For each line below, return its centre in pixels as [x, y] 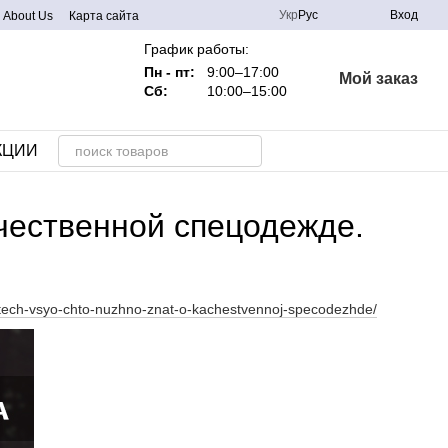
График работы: [196, 49]
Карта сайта [104, 16]
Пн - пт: [171, 72]
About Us [28, 16]
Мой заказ [378, 78]
